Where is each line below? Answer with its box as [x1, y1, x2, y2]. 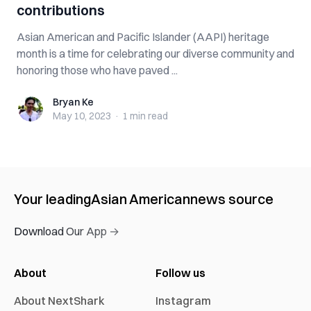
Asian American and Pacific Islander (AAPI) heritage [17, 30, 269, 44]
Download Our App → [14, 224, 119, 238]
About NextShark [14, 294, 105, 308]
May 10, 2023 [53, 110, 111, 122]
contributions [17, 1, 105, 19]
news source [190, 190, 274, 208]
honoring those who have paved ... [17, 63, 178, 77]
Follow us [155, 266, 205, 280]
